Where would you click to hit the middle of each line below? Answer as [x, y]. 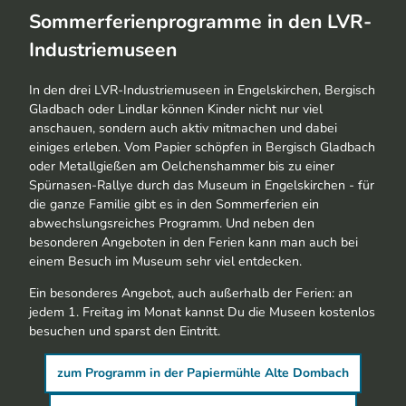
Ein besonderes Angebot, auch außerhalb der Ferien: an [191, 293]
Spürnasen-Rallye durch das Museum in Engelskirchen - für [202, 185]
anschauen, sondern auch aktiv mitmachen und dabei [183, 128]
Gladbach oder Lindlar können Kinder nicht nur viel [176, 109]
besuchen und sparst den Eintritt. [126, 331]
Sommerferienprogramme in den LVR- [200, 21]
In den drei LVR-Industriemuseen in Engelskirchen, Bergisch [202, 90]
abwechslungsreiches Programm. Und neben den [172, 223]
